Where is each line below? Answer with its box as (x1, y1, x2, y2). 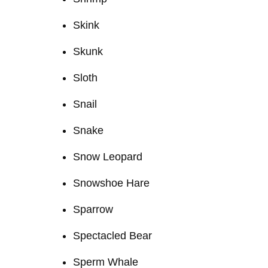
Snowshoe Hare (73, 176, 150, 189)
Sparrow (73, 203, 113, 215)
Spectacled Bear (73, 229, 152, 242)
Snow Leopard (73, 150, 142, 163)
